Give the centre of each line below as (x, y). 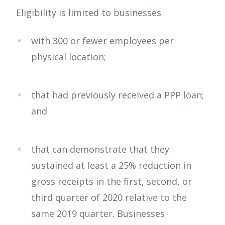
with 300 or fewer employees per (102, 41)
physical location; (70, 57)
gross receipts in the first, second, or (111, 182)
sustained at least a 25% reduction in (111, 165)
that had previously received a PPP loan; (118, 95)
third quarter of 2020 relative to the (109, 198)
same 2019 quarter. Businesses (98, 214)
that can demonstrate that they (100, 149)
